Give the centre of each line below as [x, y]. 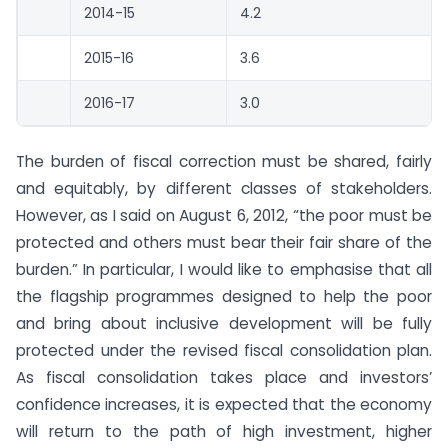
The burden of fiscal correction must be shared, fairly [224, 162]
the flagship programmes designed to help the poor [224, 297]
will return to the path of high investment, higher [224, 432]
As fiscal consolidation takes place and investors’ [224, 378]
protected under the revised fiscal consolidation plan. [224, 351]
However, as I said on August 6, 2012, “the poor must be [224, 216]
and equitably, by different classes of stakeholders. [224, 189]
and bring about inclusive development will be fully [224, 324]
